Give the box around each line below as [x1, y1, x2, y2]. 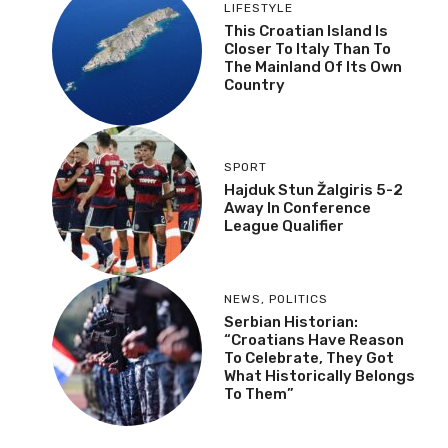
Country [224, 76, 285, 94]
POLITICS [269, 292, 328, 306]
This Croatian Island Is [224, 22, 388, 40]
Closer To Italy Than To [224, 40, 391, 58]
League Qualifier [224, 217, 344, 235]
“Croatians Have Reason [224, 331, 404, 349]
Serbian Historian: [224, 313, 358, 331]
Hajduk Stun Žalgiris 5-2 [224, 181, 403, 199]
